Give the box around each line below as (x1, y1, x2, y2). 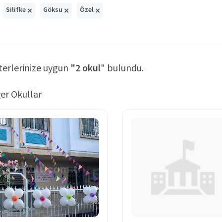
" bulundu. (101, 61, 144, 74)
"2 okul (70, 61, 101, 74)
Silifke (6, 5, 27, 14)
